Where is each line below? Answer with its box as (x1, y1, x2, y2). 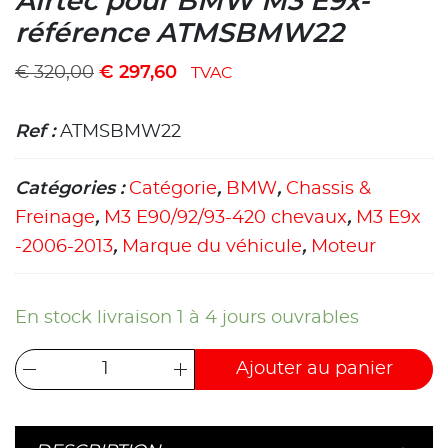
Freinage (15, 208, 95, 227)
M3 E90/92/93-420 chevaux (104, 208, 347, 227)
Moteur (311, 237, 376, 256)
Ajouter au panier (235, 359, 393, 378)
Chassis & (286, 179, 371, 198)
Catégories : (15, 179, 129, 198)
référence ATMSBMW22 (15, 20, 344, 47)
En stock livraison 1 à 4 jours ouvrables (15, 308, 359, 327)
